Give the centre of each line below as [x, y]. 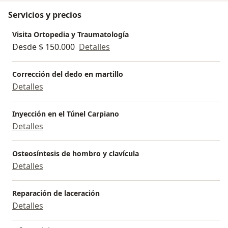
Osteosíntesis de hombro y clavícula [76, 154]
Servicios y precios [45, 15]
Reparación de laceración [56, 193]
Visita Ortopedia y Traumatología [70, 35]
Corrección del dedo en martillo [68, 74]
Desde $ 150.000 [44, 47]
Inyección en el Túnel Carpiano [66, 114]
